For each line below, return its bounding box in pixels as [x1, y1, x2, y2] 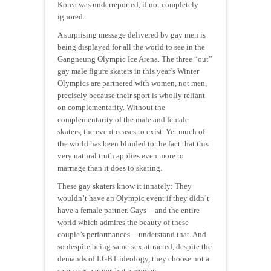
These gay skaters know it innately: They [57, 181, 192, 191]
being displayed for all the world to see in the [57, 42, 205, 51]
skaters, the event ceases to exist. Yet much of [57, 126, 205, 136]
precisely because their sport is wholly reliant [57, 90, 205, 100]
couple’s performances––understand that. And [57, 229, 206, 239]
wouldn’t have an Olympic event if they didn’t [57, 193, 209, 203]
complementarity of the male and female [57, 114, 189, 124]
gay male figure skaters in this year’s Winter [57, 66, 199, 76]
